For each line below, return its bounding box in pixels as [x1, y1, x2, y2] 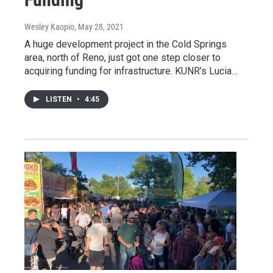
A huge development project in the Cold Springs [24, 38, 227, 51]
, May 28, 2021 [74, 22, 124, 32]
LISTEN [46, 95, 74, 104]
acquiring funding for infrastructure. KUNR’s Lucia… [24, 65, 238, 77]
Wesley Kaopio [24, 22, 74, 32]
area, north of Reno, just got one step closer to [24, 52, 221, 64]
